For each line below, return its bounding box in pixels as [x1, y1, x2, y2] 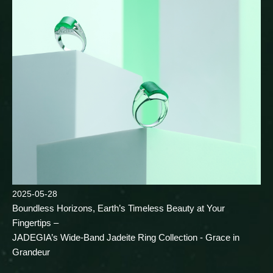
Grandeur [12, 247, 50, 258]
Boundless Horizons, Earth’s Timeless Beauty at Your [12, 203, 225, 214]
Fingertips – [12, 218, 58, 229]
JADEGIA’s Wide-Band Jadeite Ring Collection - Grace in [12, 232, 239, 243]
